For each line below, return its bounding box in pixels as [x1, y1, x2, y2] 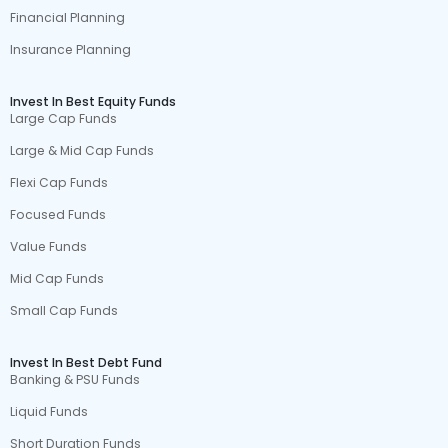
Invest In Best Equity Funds [10, 93, 177, 110]
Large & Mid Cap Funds [10, 142, 155, 159]
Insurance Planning [10, 41, 132, 58]
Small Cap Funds [10, 302, 119, 319]
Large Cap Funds [10, 110, 118, 127]
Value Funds [10, 238, 88, 255]
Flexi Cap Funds [10, 174, 109, 191]
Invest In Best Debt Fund [10, 354, 163, 371]
